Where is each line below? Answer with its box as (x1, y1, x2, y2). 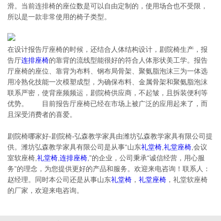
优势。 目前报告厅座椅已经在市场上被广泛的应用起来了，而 (7, 100, 208, 108)
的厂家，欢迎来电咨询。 (7, 186, 83, 194)
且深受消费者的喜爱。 (7, 110, 76, 118)
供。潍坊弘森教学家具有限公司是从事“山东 (7, 143, 141, 151)
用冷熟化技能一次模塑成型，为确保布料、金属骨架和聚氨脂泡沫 (7, 78, 208, 86)
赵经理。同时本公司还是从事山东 (7, 176, 111, 184)
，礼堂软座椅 (166, 176, 208, 184)
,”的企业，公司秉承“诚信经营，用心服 (87, 154, 205, 162)
